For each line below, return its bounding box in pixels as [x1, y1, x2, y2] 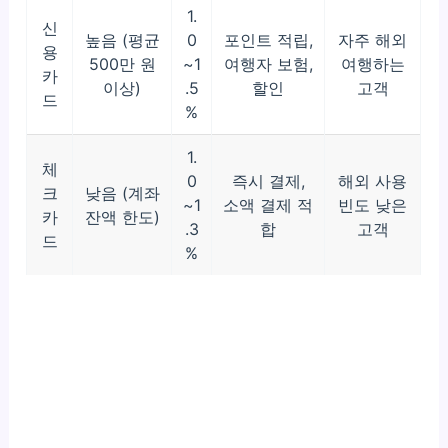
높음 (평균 [84, 30, 160, 51]
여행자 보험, [223, 54, 313, 75]
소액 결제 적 [223, 195, 314, 216]
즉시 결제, [231, 171, 305, 192]
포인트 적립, [223, 30, 313, 51]
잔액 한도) [84, 207, 160, 228]
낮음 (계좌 [84, 183, 160, 204]
